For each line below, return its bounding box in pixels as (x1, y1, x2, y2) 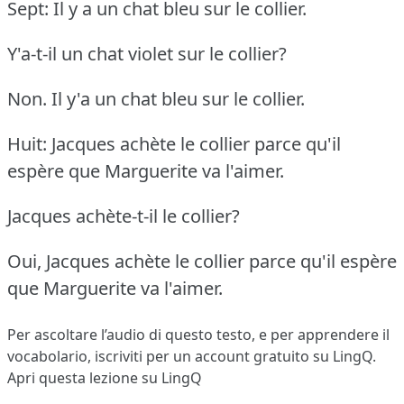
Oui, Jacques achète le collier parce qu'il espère (7, 248, 397, 273)
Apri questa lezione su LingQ (7, 367, 202, 388)
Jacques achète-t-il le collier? (7, 203, 240, 228)
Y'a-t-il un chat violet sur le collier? (7, 41, 287, 66)
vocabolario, (7, 345, 95, 366)
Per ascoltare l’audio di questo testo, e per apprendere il (7, 324, 390, 344)
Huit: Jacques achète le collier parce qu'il (7, 131, 341, 156)
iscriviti (95, 345, 142, 366)
